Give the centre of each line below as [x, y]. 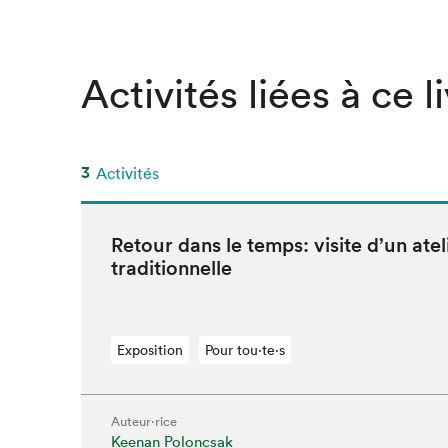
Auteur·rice [143, 421]
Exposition [149, 350]
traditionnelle [171, 268]
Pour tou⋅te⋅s [244, 350]
